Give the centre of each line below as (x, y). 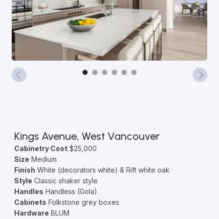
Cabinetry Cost (41, 148)
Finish (24, 170)
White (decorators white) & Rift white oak (102, 170)
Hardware (31, 213)
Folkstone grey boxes (83, 202)
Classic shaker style (65, 181)
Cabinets (30, 202)
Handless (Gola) (70, 191)
